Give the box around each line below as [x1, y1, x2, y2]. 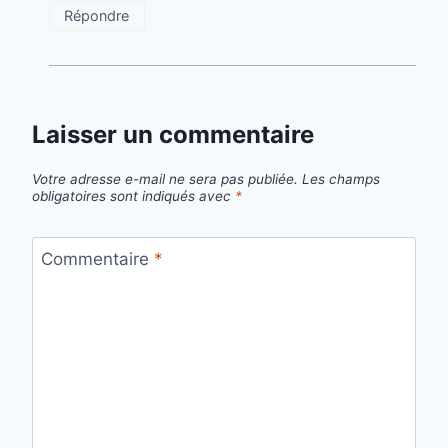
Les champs [302, 170, 380, 187]
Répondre [64, 7, 130, 25]
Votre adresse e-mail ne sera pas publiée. [32, 170, 298, 187]
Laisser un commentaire [32, 120, 314, 150]
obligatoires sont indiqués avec [32, 187, 235, 204]
